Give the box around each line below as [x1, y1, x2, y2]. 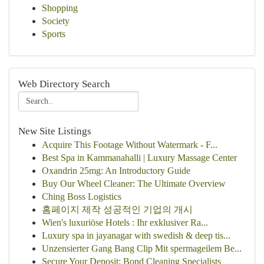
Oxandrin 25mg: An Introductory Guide [42, 166, 190, 176]
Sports [42, 29, 65, 39]
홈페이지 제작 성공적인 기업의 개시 [42, 204, 193, 214]
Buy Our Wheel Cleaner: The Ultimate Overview [42, 179, 226, 189]
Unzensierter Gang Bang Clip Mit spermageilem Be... [42, 243, 242, 253]
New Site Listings [18, 126, 91, 137]
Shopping [42, 3, 78, 13]
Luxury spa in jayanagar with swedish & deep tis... [42, 230, 230, 240]
